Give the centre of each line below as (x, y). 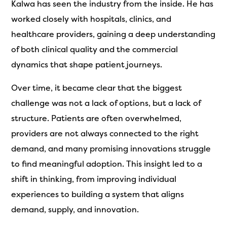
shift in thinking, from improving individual (94, 179)
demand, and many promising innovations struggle (111, 149)
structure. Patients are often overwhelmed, (97, 118)
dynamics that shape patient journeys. (87, 65)
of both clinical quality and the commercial (95, 49)
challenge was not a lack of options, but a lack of (106, 103)
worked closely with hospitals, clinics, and (91, 19)
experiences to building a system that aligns (98, 194)
